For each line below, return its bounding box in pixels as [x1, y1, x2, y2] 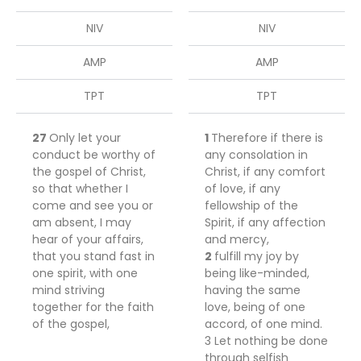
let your [78, 130, 121, 146]
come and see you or [32, 197, 153, 214]
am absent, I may [32, 214, 131, 230]
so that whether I [32, 180, 128, 197]
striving [64, 282, 105, 298]
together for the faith [32, 299, 154, 315]
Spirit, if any [205, 214, 272, 230]
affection [272, 214, 326, 230]
